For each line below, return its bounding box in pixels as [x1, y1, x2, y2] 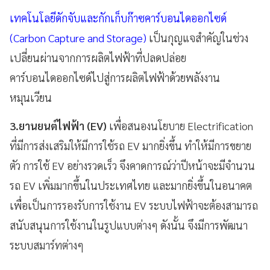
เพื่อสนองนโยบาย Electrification [107, 118, 253, 133]
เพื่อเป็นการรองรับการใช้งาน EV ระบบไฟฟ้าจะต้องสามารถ [10, 198, 258, 212]
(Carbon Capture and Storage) [10, 30, 146, 45]
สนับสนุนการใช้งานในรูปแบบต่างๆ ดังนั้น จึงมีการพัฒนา [10, 218, 248, 232]
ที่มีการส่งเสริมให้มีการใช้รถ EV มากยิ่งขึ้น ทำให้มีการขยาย [10, 138, 251, 152]
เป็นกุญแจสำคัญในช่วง [146, 30, 248, 45]
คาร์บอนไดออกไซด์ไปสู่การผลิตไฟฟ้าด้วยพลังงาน [10, 70, 220, 84]
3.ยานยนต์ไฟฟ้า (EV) [10, 118, 107, 133]
